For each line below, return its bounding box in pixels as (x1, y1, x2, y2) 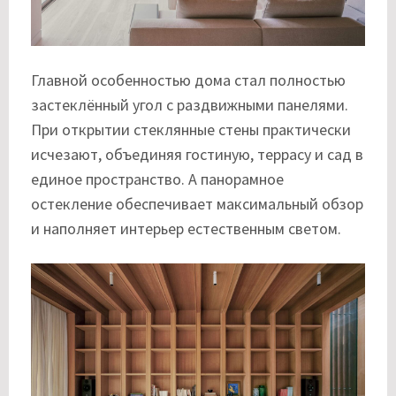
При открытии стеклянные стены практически (31, 118, 351, 140)
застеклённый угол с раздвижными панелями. (31, 94, 348, 115)
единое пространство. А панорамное (31, 168, 284, 189)
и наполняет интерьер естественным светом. (31, 217, 341, 239)
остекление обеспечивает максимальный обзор (31, 193, 363, 214)
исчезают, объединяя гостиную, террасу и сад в (31, 143, 363, 164)
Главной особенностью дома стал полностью (31, 69, 346, 90)
